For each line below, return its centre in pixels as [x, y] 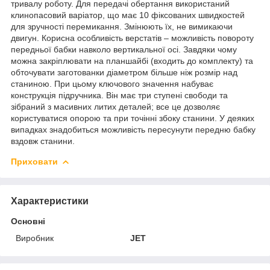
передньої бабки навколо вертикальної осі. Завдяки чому [124, 49]
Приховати [34, 161]
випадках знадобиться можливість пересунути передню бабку [133, 129]
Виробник [35, 238]
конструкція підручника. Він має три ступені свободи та [119, 95]
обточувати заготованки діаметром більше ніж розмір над [124, 72]
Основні [28, 221]
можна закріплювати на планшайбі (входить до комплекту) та [132, 61]
